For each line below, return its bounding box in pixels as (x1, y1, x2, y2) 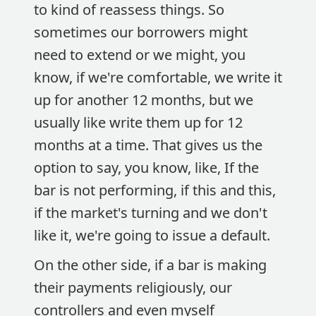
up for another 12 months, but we (34, 90, 253, 109)
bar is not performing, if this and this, (34, 181, 276, 200)
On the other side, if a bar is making (34, 255, 267, 274)
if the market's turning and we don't (34, 203, 267, 222)
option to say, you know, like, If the (34, 158, 259, 177)
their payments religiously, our (34, 278, 232, 297)
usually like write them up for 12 (34, 113, 243, 132)
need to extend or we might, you (34, 45, 245, 64)
